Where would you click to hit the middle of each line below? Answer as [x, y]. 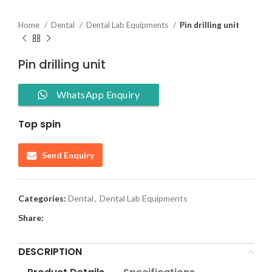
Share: [31, 218]
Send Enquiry [68, 155]
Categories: [42, 199]
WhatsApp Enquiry [98, 94]
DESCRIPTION [50, 252]
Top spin [39, 124]
